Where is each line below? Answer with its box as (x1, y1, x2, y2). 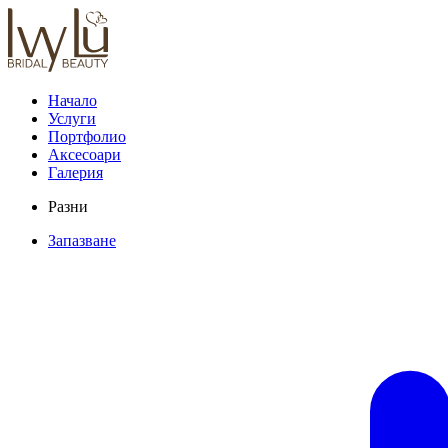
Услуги (48, 110, 96, 127)
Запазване (48, 232, 116, 249)
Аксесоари (48, 146, 121, 163)
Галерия (48, 164, 103, 181)
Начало (48, 92, 97, 109)
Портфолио (48, 128, 126, 145)
